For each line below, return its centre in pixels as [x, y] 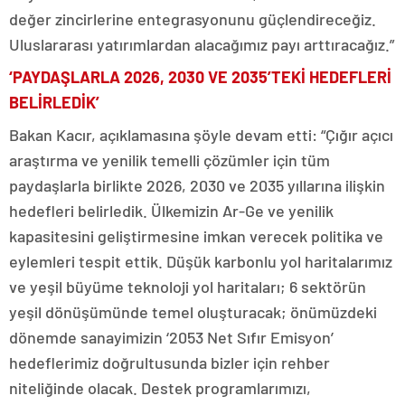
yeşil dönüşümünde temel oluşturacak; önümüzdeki [193, 312]
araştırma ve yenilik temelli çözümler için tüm [170, 160]
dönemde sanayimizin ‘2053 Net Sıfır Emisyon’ [171, 337]
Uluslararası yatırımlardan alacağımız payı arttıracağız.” [202, 44]
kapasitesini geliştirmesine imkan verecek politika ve [196, 236]
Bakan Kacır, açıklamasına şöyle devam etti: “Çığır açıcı [201, 135]
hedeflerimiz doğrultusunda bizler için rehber [170, 363]
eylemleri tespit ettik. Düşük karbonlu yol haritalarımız [201, 261]
